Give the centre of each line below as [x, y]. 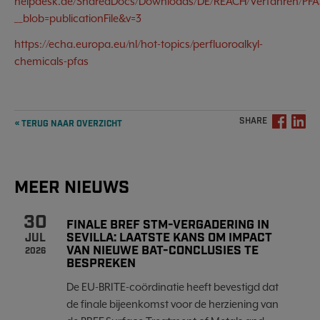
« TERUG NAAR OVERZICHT [69, 124]
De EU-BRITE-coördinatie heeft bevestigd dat [172, 287]
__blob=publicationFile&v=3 [78, 18]
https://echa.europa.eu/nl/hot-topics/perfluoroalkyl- [139, 44]
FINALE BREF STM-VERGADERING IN [168, 225]
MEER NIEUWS [72, 188]
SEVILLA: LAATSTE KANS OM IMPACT [169, 238]
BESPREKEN [101, 264]
